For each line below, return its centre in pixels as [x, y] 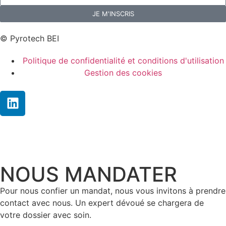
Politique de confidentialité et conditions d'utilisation [123, 60]
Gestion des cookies [123, 72]
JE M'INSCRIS [113, 13]
